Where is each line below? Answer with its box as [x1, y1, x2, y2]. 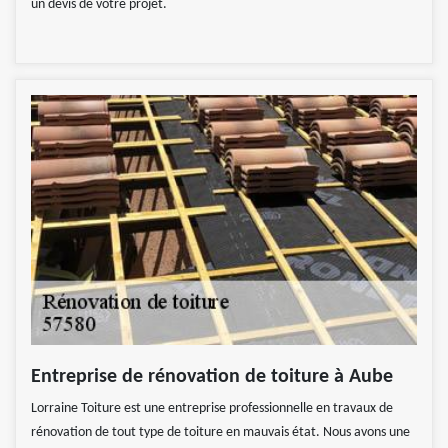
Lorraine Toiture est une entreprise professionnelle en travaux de [31, 400, 393, 416]
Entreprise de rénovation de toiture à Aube [31, 366, 393, 387]
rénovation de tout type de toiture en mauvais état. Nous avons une [31, 424, 410, 440]
